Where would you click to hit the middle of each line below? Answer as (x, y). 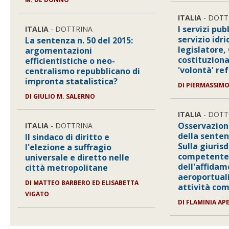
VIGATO (37, 194)
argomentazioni (59, 51)
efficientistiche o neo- (70, 61)
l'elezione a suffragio (68, 147)
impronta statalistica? (72, 81)
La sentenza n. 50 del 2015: (79, 40)
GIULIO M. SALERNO (64, 96)
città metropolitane (67, 168)
